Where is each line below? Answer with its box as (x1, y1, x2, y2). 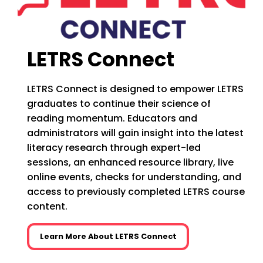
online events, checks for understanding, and (27, 170, 241, 184)
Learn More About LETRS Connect (39, 231, 177, 242)
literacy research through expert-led (27, 141, 201, 155)
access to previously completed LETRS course (27, 185, 245, 199)
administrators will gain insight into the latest (27, 126, 244, 140)
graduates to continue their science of (27, 97, 211, 111)
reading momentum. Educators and (27, 112, 197, 126)
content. (27, 200, 68, 214)
